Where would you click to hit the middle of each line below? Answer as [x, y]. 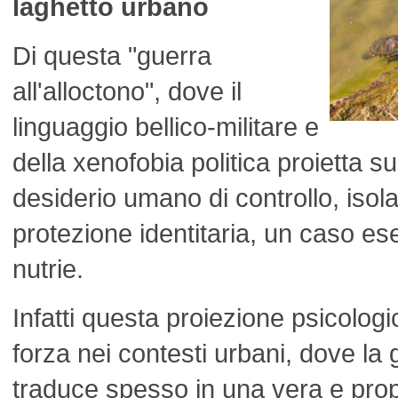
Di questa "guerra [112, 56]
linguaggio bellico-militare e [166, 127]
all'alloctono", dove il [127, 91]
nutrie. [48, 269]
